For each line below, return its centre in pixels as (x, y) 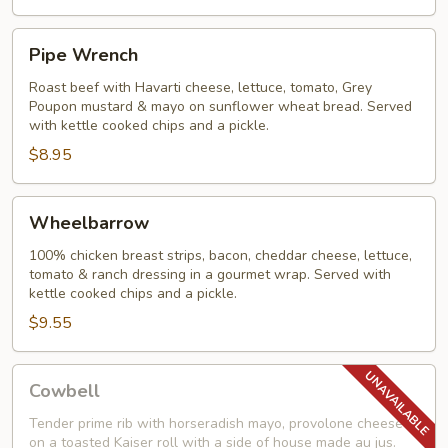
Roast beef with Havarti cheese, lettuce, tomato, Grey (200, 87)
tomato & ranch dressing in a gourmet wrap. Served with (210, 274)
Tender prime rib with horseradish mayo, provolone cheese (216, 423)
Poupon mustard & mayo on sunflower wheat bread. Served (220, 106)
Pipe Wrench (83, 55)
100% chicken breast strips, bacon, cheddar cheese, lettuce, (220, 255)
